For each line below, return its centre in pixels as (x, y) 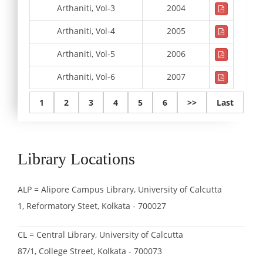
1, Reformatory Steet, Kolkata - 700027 (92, 205)
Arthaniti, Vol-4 (86, 31)
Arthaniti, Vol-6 (86, 76)
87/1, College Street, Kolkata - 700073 (90, 251)
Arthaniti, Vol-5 (86, 53)
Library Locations (76, 159)
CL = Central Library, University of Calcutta (100, 234)
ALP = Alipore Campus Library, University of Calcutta (120, 189)
